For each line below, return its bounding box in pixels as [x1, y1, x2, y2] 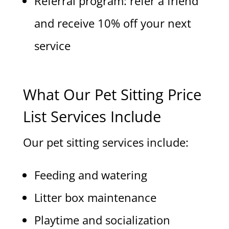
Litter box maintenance [34, 190, 156, 205]
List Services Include [22, 106, 161, 127]
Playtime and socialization [34, 212, 170, 228]
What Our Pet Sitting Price [22, 84, 201, 105]
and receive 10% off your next [34, 15, 191, 31]
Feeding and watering [34, 167, 147, 183]
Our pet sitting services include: [22, 134, 189, 150]
